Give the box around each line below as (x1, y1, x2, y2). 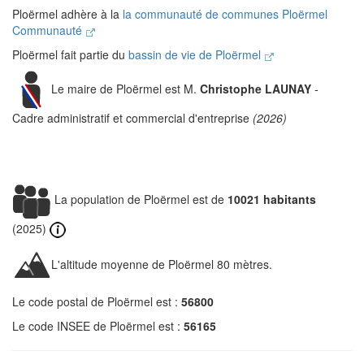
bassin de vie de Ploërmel (128, 46, 264, 63)
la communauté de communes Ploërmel (123, 6, 327, 22)
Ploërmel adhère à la (12, 6, 123, 22)
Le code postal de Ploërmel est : (12, 293, 181, 310)
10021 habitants (227, 190, 316, 207)
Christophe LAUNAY (200, 80, 311, 97)
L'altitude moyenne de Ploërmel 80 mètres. (51, 256, 272, 272)
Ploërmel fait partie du (12, 46, 128, 63)
